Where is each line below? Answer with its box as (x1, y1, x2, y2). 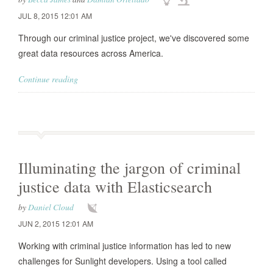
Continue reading (18, 73, 78, 85)
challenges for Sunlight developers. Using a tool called (18, 255, 227, 267)
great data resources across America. (18, 47, 163, 59)
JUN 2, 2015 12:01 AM (18, 218, 93, 229)
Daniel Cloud (28, 201, 74, 213)
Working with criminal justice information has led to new (18, 239, 231, 252)
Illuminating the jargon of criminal (18, 157, 241, 178)
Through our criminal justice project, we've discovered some (18, 32, 249, 44)
